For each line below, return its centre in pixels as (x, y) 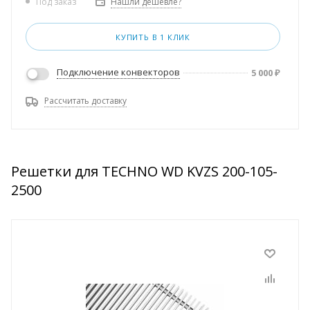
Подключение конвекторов (118, 72)
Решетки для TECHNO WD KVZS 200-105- (144, 172)
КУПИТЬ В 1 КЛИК (153, 37)
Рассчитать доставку (85, 101)
